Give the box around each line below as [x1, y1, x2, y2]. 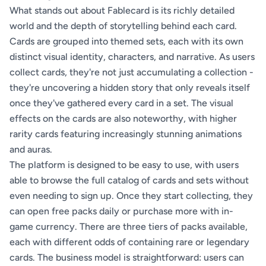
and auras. [9, 144, 52, 156]
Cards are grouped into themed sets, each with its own [9, 36, 243, 47]
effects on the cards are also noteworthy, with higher [9, 113, 237, 125]
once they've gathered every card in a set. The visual [9, 97, 233, 109]
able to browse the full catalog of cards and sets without [9, 175, 249, 186]
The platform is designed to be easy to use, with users [9, 159, 239, 171]
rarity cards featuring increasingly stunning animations [9, 128, 242, 140]
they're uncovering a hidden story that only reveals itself [9, 82, 250, 94]
